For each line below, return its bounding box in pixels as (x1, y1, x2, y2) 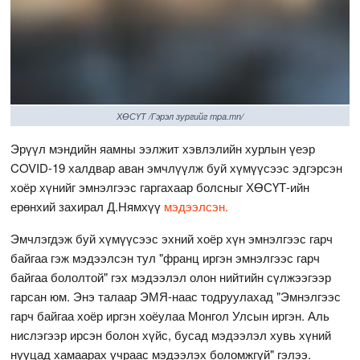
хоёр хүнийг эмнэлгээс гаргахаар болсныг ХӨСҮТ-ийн (10, 178, 310, 195)
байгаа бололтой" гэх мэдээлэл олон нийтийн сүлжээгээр (10, 268, 332, 285)
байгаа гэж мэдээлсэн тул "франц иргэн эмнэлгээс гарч (10, 248, 321, 266)
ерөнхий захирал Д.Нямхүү (10, 197, 165, 215)
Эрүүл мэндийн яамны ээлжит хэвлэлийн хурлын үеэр (10, 139, 316, 157)
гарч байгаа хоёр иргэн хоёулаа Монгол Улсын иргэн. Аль (10, 306, 330, 324)
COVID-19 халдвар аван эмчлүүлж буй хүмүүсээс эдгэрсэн (10, 158, 343, 176)
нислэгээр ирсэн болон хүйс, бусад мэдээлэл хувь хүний (10, 325, 332, 343)
